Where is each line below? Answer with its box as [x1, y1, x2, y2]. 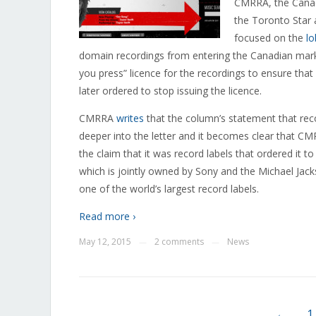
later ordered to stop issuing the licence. [79, 84, 262, 97]
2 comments [154, 236, 204, 248]
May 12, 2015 [79, 236, 131, 248]
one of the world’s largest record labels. [79, 182, 259, 195]
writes [116, 111, 144, 125]
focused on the [234, 31, 306, 44]
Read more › [79, 209, 135, 223]
